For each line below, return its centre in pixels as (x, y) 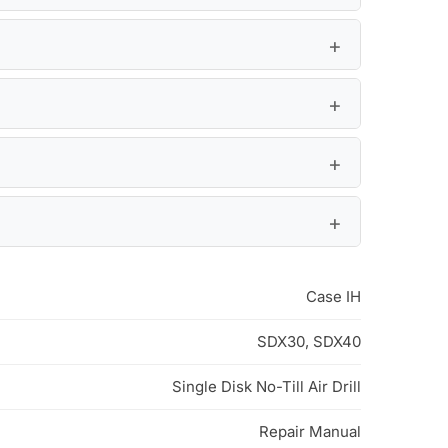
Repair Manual (309, 432)
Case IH (333, 297)
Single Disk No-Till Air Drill (266, 387)
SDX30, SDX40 (308, 342)
